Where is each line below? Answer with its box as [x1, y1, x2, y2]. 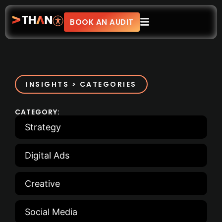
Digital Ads [25, 150, 69, 161]
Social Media [25, 207, 77, 217]
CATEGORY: [15, 107, 60, 117]
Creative [25, 178, 60, 189]
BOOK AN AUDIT [70, 17, 134, 27]
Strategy [25, 122, 61, 132]
